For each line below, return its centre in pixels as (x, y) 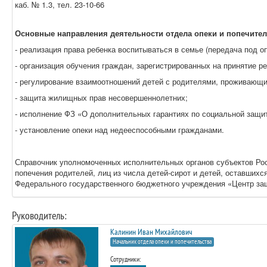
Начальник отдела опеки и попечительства (162, 242)
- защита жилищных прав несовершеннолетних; (101, 97)
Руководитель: (39, 216)
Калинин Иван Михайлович (151, 232)
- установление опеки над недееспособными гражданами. (119, 130)
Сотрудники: (125, 260)
